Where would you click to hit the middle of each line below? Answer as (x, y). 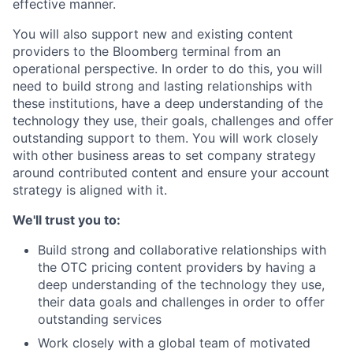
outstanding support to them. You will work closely (165, 138)
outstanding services (100, 319)
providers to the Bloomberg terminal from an (147, 51)
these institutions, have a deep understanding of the (168, 103)
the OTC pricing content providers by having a (177, 267)
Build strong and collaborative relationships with (182, 250)
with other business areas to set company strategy (164, 155)
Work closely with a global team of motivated (174, 343)
